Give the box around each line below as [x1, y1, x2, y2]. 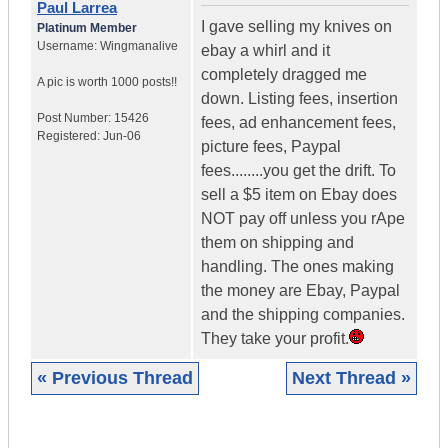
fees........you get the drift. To [201, 162, 396, 180]
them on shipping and [201, 234, 354, 252]
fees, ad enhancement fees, [201, 114, 396, 132]
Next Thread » [292, 368, 411, 389]
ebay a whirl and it [201, 42, 330, 60]
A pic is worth [37, 75, 108, 90]
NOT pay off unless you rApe [201, 210, 405, 228]
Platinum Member [37, 21, 137, 36]
